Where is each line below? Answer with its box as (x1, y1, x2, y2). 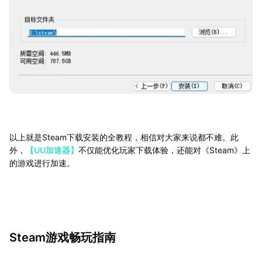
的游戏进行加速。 (9, 157, 75, 168)
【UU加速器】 (26, 144, 78, 155)
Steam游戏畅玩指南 (9, 230, 116, 244)
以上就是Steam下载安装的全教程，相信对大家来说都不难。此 (9, 132, 239, 142)
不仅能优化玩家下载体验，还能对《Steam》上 (78, 144, 250, 155)
